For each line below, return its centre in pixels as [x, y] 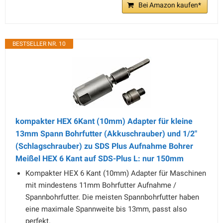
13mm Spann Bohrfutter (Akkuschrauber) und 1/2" [106, 134]
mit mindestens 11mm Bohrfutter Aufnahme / [101, 185]
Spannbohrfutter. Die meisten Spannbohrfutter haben [112, 197]
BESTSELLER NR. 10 [39, 44]
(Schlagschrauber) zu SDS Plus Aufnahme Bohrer [104, 146]
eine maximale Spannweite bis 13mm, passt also [106, 209]
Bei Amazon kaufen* [170, 5]
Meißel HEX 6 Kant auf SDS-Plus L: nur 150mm [100, 159]
